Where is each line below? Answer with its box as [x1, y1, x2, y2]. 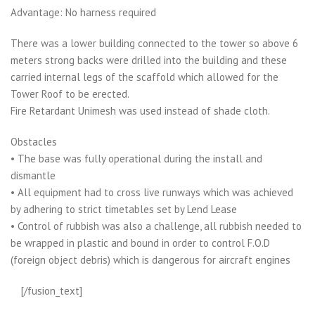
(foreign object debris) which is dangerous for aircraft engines [11, 252, 290, 266]
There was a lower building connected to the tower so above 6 [11, 36, 298, 50]
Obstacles [11, 134, 57, 148]
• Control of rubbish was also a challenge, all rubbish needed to [11, 219, 302, 233]
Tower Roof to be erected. [11, 86, 129, 101]
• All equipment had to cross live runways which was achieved [11, 185, 293, 199]
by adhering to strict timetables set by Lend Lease [11, 202, 237, 216]
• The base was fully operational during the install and [11, 151, 262, 165]
